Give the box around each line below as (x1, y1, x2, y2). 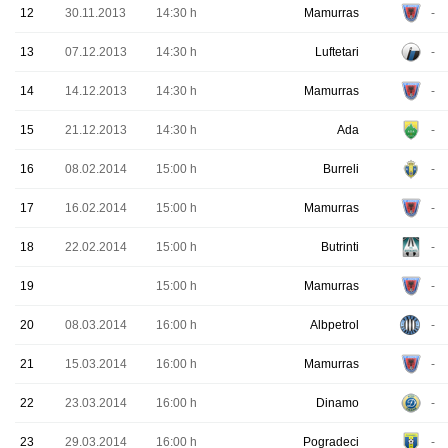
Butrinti (321, 240, 359, 254)
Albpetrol (310, 318, 359, 332)
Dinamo (316, 396, 359, 410)
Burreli (323, 162, 359, 176)
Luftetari (315, 45, 359, 59)
